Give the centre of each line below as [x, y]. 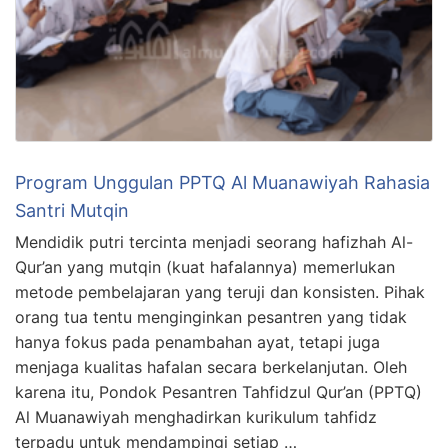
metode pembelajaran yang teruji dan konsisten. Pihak [220, 291]
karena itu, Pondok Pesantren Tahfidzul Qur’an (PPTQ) [218, 391]
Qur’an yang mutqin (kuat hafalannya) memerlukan [205, 266]
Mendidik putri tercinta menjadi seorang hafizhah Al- [214, 241]
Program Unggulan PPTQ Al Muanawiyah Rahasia [222, 182]
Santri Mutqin [72, 210]
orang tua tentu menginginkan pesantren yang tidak [211, 316]
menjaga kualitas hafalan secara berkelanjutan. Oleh [211, 366]
